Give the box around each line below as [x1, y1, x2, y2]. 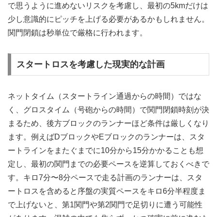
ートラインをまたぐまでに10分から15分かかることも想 [8, 146, 203, 155]
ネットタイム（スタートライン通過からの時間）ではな [8, 92, 201, 101]
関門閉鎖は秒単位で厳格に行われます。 [8, 28, 147, 37]
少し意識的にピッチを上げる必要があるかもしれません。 [8, 15, 209, 23]
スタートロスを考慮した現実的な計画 [16, 60, 165, 70]
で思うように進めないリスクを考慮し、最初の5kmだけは [8, 1, 208, 10]
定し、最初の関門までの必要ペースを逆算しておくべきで [8, 160, 209, 169]
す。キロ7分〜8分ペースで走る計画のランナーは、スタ [8, 173, 202, 182]
